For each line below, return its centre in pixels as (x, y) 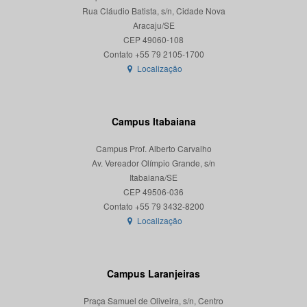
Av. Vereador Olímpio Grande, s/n (153, 163)
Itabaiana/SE (153, 177)
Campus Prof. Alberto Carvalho (153, 149)
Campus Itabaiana (153, 122)
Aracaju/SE (153, 25)
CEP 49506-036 (153, 192)
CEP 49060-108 (153, 40)
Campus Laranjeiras (153, 274)
